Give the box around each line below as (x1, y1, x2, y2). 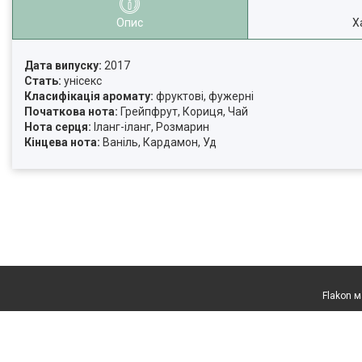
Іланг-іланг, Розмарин (91, 120, 209, 134)
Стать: (24, 74, 61, 88)
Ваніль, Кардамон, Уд (100, 136, 217, 149)
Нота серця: (24, 120, 91, 134)
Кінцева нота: (24, 136, 100, 149)
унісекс (61, 74, 102, 88)
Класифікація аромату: (24, 90, 156, 103)
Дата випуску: (24, 59, 102, 73)
